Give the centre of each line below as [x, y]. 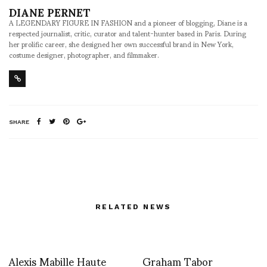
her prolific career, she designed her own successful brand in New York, [121, 44]
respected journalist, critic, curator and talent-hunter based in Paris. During [128, 33]
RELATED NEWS [133, 207]
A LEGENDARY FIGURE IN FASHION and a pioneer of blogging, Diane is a [128, 22]
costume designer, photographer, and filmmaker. [84, 54]
